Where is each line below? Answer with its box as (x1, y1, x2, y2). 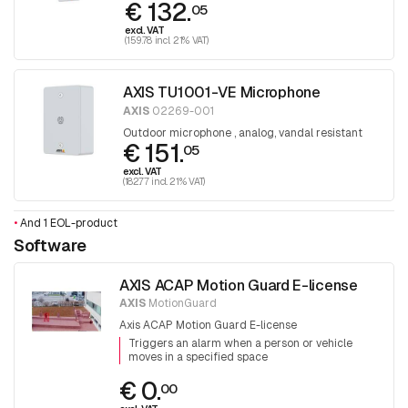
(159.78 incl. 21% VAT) (125, 34, 209, 47)
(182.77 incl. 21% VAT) (122, 174, 205, 188)
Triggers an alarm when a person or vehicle (127, 336, 352, 352)
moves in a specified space (127, 350, 268, 365)
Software (14, 234, 87, 256)
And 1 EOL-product (17, 215, 117, 230)
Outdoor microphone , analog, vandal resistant (122, 125, 362, 140)
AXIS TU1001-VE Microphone (122, 82, 321, 103)
